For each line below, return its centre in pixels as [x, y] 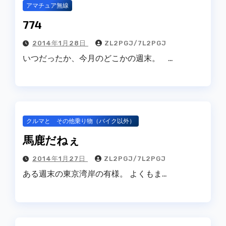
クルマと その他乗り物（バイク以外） [81, 121]
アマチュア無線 [47, 5]
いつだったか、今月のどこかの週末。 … [98, 58]
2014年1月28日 [60, 43]
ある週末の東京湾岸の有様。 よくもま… [95, 174]
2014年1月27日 [60, 159]
